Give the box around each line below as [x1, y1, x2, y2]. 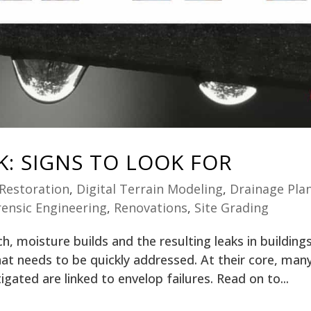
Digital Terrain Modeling [76, 180, 223, 197]
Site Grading [194, 199, 269, 216]
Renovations [114, 199, 188, 216]
